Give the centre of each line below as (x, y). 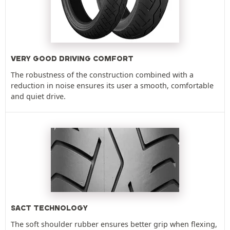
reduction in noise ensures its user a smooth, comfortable (112, 85)
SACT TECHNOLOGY (49, 208)
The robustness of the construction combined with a (102, 74)
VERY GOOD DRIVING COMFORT (72, 58)
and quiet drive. (38, 96)
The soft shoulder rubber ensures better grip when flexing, (114, 224)
